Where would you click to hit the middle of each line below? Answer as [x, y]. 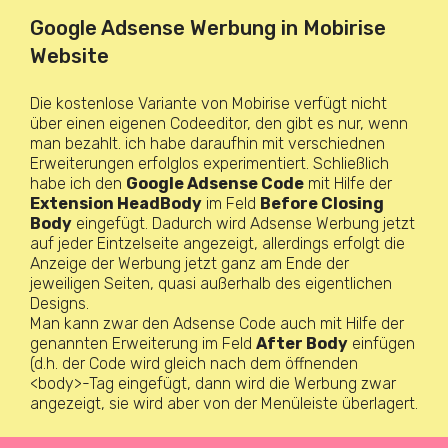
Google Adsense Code [215, 183]
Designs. [59, 303]
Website [69, 56]
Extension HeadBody [116, 203]
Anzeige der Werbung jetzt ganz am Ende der [189, 263]
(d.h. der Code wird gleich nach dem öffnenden [194, 363]
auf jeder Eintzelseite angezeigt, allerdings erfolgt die [217, 243]
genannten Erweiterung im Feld [143, 343]
